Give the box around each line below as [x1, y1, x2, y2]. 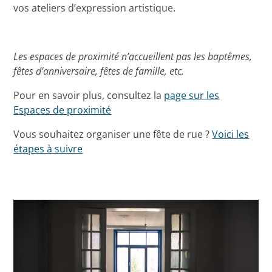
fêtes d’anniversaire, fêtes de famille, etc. [13, 64, 189, 78]
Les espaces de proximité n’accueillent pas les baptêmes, [13, 50, 253, 64]
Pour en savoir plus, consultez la [13, 89, 165, 103]
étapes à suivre [13, 142, 83, 156]
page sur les [164, 89, 220, 103]
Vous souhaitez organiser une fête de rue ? [13, 127, 212, 141]
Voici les [212, 127, 250, 141]
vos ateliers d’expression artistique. [13, 1, 176, 15]
